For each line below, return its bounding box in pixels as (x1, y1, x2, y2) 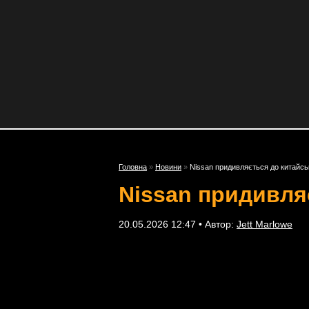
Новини (155, 163, 181, 171)
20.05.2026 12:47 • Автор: (119, 219, 237, 230)
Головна (119, 163, 147, 171)
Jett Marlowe (237, 219, 292, 230)
